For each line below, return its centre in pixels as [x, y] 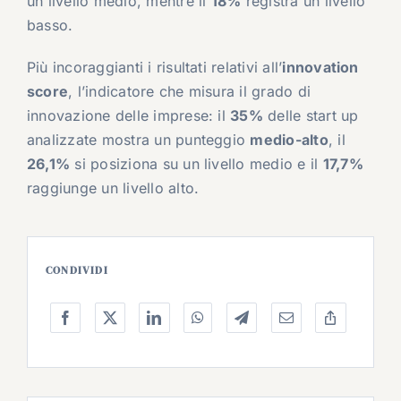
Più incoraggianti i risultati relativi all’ [154, 68]
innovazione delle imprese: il [128, 116]
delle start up [311, 116]
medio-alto [289, 140]
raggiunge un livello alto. [113, 188]
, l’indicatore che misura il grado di [190, 92]
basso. [50, 26]
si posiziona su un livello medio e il [196, 164]
